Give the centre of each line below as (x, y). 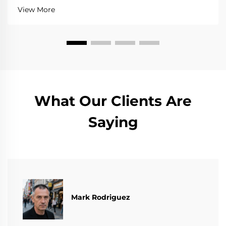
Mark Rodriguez (101, 197)
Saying (113, 122)
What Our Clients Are (113, 101)
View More (36, 9)
